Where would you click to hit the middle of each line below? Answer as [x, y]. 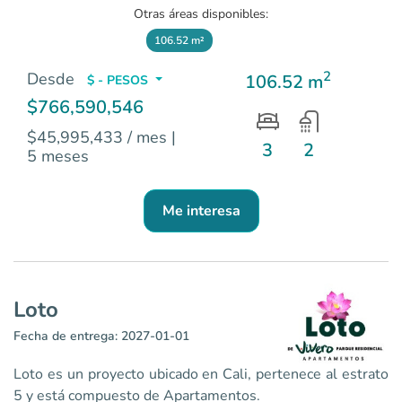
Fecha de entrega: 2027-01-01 [101, 336]
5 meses [58, 156]
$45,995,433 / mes [99, 137]
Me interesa [201, 211]
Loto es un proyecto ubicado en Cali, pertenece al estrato [201, 375]
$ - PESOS [119, 80]
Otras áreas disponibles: [201, 14]
